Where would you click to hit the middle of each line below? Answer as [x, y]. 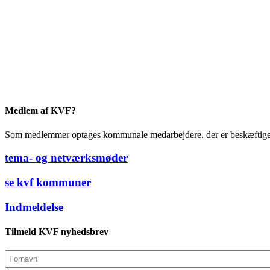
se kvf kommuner [48, 183]
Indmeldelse [34, 207]
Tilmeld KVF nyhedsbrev [57, 232]
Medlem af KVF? [40, 111]
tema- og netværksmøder [66, 158]
